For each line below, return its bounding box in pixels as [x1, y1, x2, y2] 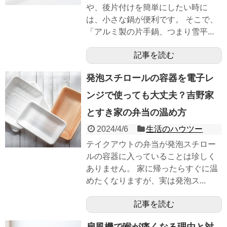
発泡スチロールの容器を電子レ [86, 73, 214, 83]
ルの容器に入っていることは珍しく [86, 152, 216, 161]
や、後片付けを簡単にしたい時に [86, 3, 208, 12]
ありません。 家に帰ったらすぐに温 [86, 164, 218, 173]
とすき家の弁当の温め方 [86, 107, 186, 118]
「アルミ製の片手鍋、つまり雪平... [86, 27, 214, 36]
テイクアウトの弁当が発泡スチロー [86, 140, 216, 148]
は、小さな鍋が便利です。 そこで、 [86, 15, 218, 24]
